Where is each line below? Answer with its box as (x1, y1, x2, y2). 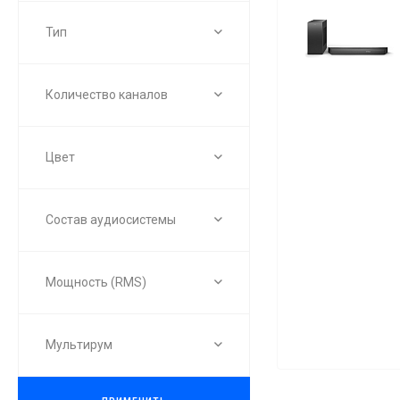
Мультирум (46, 337, 112, 352)
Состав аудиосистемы (46, 212, 176, 227)
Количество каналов (46, 87, 168, 102)
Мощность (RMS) (46, 274, 146, 289)
